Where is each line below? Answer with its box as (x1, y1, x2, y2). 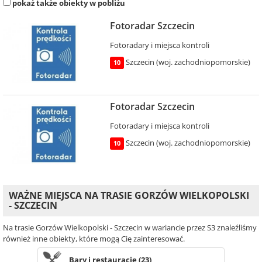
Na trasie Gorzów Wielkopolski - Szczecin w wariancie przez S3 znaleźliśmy (3, 222, 257, 233)
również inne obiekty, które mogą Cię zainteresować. (3, 233, 185, 244)
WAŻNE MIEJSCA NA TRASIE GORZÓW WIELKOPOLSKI (9, 188, 249, 202)
